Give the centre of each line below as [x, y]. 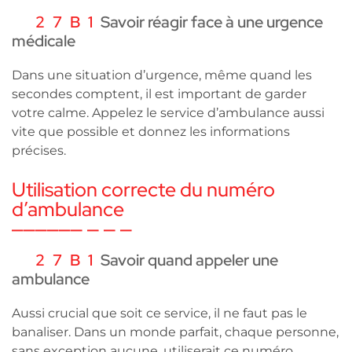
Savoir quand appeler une [189, 260]
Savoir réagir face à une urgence [212, 22]
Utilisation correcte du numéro [143, 189]
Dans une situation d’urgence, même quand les [162, 75]
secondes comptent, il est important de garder [159, 93]
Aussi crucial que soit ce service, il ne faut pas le [159, 313]
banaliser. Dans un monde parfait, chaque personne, [175, 332]
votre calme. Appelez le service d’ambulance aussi [168, 112]
